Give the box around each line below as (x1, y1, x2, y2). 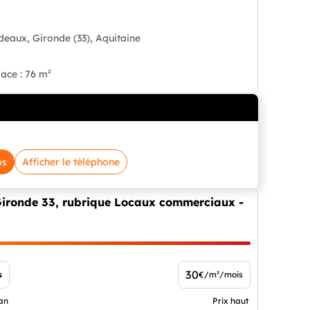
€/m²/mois (198, 269, 243, 280)
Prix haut (212, 295, 249, 307)
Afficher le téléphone (22, 156, 120, 169)
